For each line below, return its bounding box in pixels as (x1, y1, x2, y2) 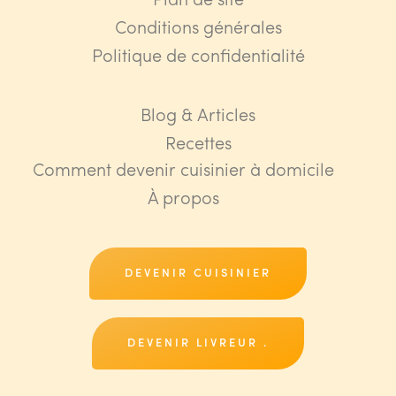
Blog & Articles (141, 107, 255, 126)
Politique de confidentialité (91, 48, 305, 66)
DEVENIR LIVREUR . (127, 337, 269, 349)
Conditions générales (114, 19, 282, 38)
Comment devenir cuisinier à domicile (32, 162, 334, 180)
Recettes (164, 135, 232, 154)
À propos (147, 190, 219, 209)
